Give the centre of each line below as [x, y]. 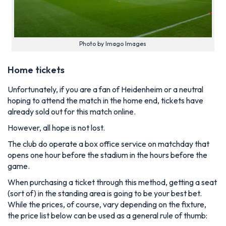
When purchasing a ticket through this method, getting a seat [112, 182]
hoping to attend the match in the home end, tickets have [105, 100]
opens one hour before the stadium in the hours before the [107, 155]
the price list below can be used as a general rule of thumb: [107, 215]
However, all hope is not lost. [56, 127]
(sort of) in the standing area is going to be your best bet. [105, 193]
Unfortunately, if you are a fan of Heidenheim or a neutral [105, 89]
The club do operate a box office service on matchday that [108, 144]
